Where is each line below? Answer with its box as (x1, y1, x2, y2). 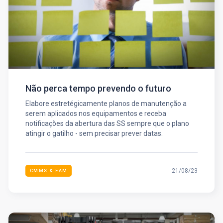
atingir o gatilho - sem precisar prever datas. (25, 129, 163, 137)
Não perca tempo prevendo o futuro (25, 83, 171, 94)
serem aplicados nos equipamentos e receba (25, 109, 166, 117)
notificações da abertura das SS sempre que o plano (25, 119, 189, 127)
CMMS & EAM (29, 168, 68, 173)
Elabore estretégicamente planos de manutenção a (25, 99, 187, 108)
